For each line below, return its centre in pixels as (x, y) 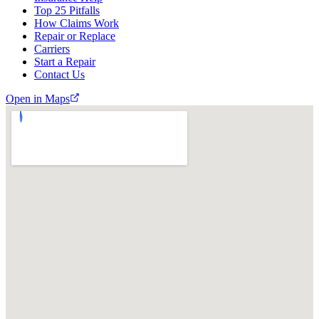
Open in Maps (38, 98)
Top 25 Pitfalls (67, 10)
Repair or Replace (75, 36)
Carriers (52, 48)
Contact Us (59, 74)
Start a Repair (65, 61)
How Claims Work (77, 23)
